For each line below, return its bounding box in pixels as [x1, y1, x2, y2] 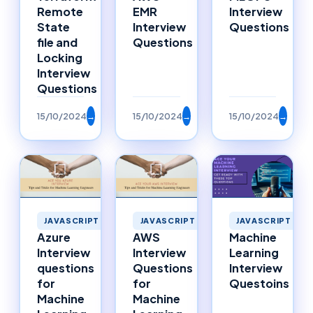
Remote [37, 3, 83, 19]
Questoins [228, 276, 289, 291]
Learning [228, 245, 279, 261]
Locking [37, 50, 82, 65]
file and [37, 34, 78, 50]
